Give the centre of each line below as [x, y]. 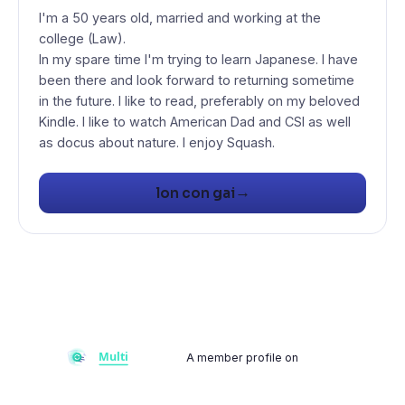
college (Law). [83, 38]
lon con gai [195, 193]
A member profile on [243, 357]
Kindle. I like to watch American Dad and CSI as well [195, 121]
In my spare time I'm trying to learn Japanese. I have [199, 59]
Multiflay [323, 357]
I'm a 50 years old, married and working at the [180, 17]
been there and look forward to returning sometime [197, 80]
